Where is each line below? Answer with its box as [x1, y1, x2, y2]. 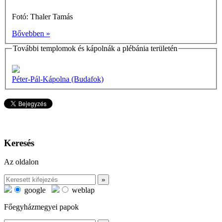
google [22, 186, 46, 195]
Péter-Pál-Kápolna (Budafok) [12, 74, 104, 83]
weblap [70, 186, 95, 195]
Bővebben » [12, 29, 50, 38]
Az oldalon [4, 158, 39, 166]
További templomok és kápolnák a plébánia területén [13, 44, 177, 53]
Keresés [4, 137, 34, 148]
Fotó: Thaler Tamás [12, 12, 73, 21]
